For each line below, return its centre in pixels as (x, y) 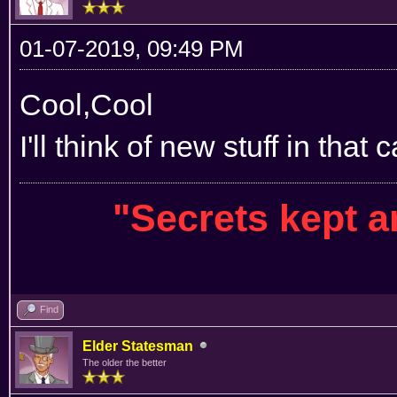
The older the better (125, 362)
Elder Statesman (138, 346)
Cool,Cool (86, 104)
